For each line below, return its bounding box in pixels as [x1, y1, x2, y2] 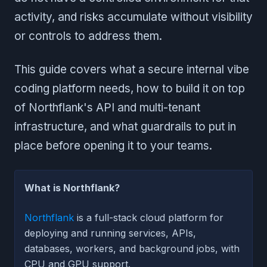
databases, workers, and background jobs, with [24, 242, 240, 254]
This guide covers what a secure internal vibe [14, 62, 249, 76]
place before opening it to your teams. [14, 138, 212, 153]
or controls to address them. [14, 29, 162, 43]
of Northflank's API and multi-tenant [14, 100, 200, 114]
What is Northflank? [24, 181, 120, 194]
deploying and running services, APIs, [24, 226, 196, 239]
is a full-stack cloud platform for [74, 211, 223, 223]
